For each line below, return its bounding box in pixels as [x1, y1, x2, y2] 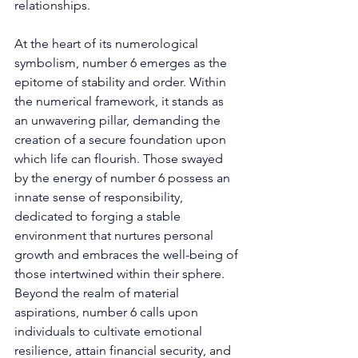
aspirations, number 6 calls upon [14, 304, 201, 320]
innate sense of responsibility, [14, 189, 186, 205]
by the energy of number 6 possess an [14, 169, 233, 185]
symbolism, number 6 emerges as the [14, 54, 230, 70]
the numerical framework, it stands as [14, 93, 227, 109]
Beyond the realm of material [14, 284, 182, 300]
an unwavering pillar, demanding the [14, 112, 224, 128]
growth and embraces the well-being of [14, 246, 241, 262]
